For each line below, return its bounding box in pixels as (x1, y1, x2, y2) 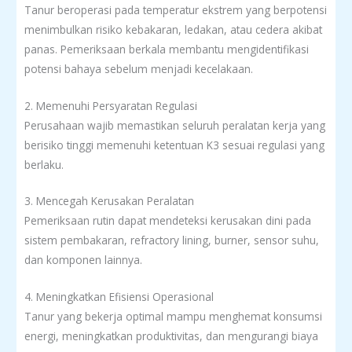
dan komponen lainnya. (24, 252, 142, 268)
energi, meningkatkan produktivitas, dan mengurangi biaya (24, 328, 318, 344)
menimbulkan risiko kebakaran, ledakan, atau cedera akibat (24, 21, 322, 37)
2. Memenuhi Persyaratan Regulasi (24, 97, 197, 113)
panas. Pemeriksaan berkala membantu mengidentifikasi (24, 41, 309, 57)
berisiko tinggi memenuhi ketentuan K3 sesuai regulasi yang (24, 137, 324, 152)
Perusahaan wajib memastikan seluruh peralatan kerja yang (24, 117, 325, 133)
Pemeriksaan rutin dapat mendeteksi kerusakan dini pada (24, 213, 311, 229)
